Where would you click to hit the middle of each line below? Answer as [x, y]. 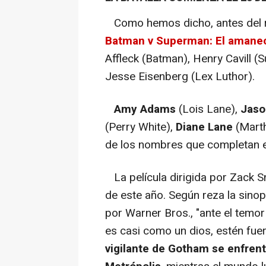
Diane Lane [204, 127]
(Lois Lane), [208, 109]
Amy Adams [145, 109]
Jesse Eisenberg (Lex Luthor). [180, 76]
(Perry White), [140, 127]
